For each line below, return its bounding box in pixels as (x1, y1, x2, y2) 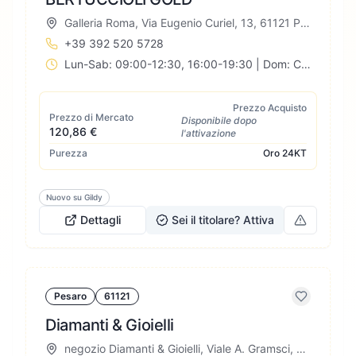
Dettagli (80, 213, 121, 226)
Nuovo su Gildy (46, 192, 103, 202)
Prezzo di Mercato (49, 111, 133, 123)
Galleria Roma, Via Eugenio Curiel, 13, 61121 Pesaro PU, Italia (300, 16, 310, 29)
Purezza (49, 147, 87, 159)
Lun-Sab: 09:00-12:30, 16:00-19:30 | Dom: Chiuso (301, 57, 311, 71)
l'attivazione (181, 127, 236, 139)
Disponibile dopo (181, 114, 257, 126)
